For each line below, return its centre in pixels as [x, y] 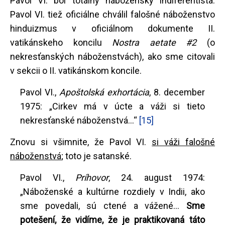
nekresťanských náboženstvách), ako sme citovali [113, 56]
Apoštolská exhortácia [104, 92]
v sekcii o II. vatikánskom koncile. [76, 70]
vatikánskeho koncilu [61, 42]
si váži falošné [183, 142]
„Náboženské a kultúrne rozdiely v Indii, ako [113, 191]
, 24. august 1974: [157, 177]
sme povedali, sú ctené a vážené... [103, 205]
